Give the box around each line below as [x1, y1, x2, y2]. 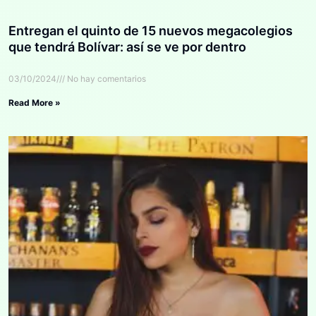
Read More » [8, 97, 61, 108]
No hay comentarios [65, 73, 146, 84]
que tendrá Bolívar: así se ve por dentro [8, 39, 246, 54]
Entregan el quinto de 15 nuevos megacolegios [8, 23, 293, 38]
